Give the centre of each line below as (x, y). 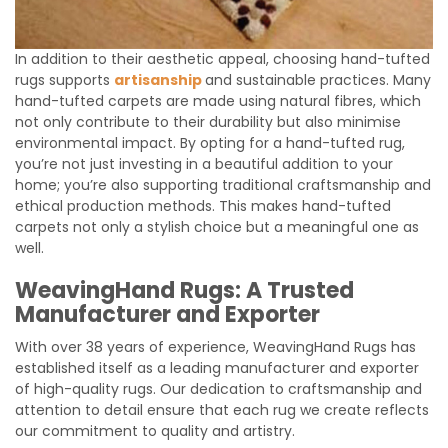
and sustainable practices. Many (318, 79)
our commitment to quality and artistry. (157, 430)
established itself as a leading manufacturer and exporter (217, 367)
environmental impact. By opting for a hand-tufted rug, (210, 142)
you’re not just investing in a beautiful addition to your (204, 163)
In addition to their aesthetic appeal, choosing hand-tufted (222, 58)
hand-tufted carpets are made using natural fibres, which (218, 100)
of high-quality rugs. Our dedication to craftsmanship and (218, 388)
